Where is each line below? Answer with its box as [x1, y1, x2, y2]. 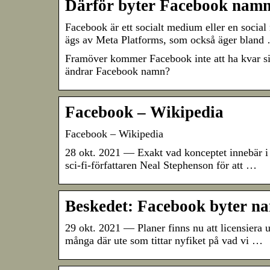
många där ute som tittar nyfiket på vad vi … [65, 234, 263, 247]
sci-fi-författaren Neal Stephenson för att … [65, 159, 257, 172]
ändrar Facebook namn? [65, 65, 170, 78]
